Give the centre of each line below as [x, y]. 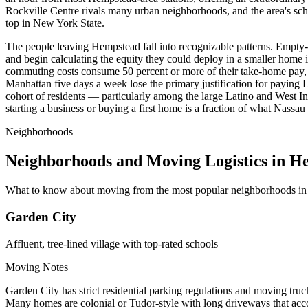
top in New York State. [55, 23]
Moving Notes [37, 267]
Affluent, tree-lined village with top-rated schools [112, 243]
